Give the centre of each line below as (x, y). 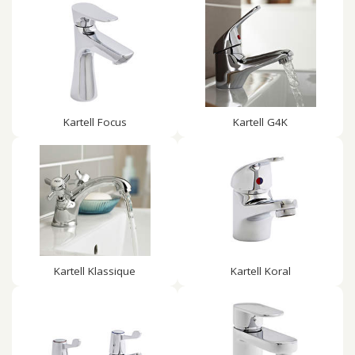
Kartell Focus (95, 122)
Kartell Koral (260, 271)
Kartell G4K (260, 122)
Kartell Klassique (95, 271)
